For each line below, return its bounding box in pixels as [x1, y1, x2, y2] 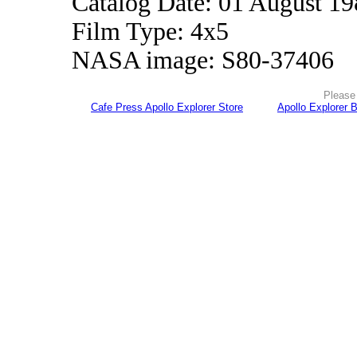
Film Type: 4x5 [72, 18, 229, 45]
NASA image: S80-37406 [72, 46, 334, 74]
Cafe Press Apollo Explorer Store [91, 101, 243, 113]
